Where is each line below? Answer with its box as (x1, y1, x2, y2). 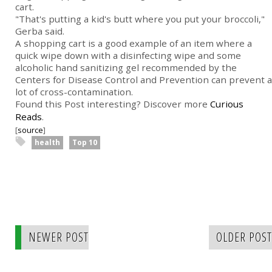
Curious (210, 98, 243, 110)
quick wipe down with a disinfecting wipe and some (15, 49, 241, 62)
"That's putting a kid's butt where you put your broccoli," (15, 13, 265, 25)
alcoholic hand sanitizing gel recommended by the (15, 61, 237, 74)
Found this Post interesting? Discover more (15, 98, 210, 110)
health (35, 137, 60, 148)
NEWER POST (29, 229, 89, 246)
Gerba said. (15, 25, 64, 38)
